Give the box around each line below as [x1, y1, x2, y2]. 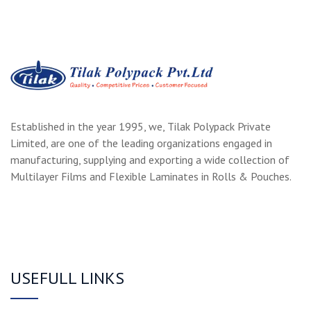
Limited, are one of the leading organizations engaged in [10, 136, 272, 151]
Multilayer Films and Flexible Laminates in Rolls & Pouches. [10, 169, 292, 184]
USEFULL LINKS [10, 267, 124, 289]
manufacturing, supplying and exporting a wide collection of [10, 153, 289, 167]
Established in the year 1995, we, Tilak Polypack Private [10, 119, 271, 134]
